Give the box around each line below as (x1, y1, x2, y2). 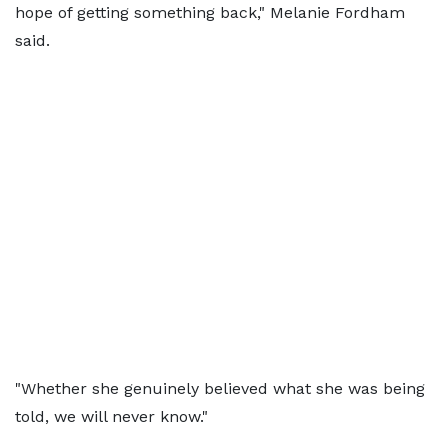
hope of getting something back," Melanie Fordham (15, 3, 405, 22)
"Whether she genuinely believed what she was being (15, 379, 425, 398)
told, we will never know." (15, 407, 208, 426)
